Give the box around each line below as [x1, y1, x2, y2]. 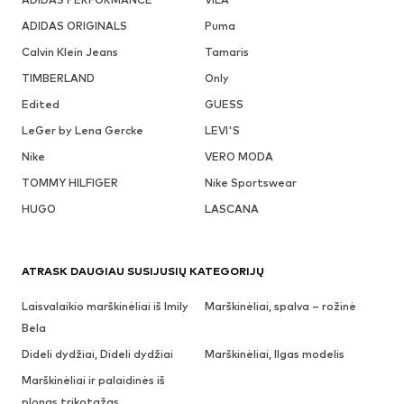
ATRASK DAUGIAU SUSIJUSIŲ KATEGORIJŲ [22, 263, 264, 278]
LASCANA [204, 201, 259, 216]
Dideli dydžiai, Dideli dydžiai [22, 346, 173, 361]
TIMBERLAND [22, 70, 95, 85]
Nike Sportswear [204, 175, 297, 189]
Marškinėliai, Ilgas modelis [204, 346, 344, 361]
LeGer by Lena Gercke [22, 123, 143, 137]
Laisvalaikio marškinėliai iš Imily [22, 298, 188, 313]
